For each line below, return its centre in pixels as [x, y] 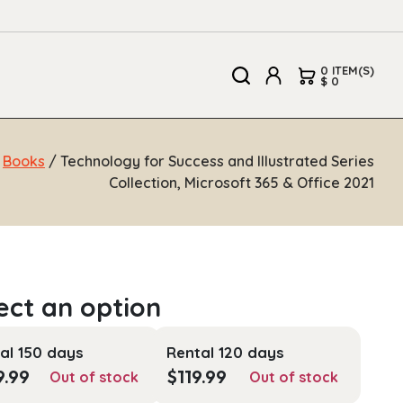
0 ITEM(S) [347, 70]
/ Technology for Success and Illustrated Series [210, 161]
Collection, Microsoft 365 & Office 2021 [242, 183]
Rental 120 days [225, 352]
